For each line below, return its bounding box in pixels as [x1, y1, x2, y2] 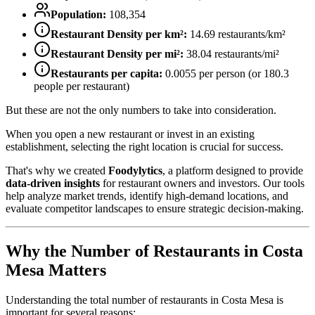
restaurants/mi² [212, 47, 279, 60]
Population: [51, 8, 106, 20]
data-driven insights [6, 176, 100, 189]
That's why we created [6, 164, 108, 176]
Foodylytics [108, 164, 162, 176]
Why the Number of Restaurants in [6, 241, 262, 260]
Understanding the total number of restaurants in [6, 293, 221, 306]
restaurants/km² [215, 27, 285, 40]
